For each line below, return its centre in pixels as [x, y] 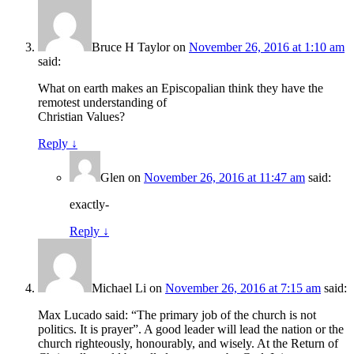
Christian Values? [81, 117]
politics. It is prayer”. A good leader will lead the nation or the [191, 330]
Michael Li [119, 288]
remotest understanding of [102, 103]
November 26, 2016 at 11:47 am [224, 178]
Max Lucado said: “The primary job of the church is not [177, 315]
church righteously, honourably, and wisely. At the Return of [188, 344]
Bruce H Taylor [131, 47]
